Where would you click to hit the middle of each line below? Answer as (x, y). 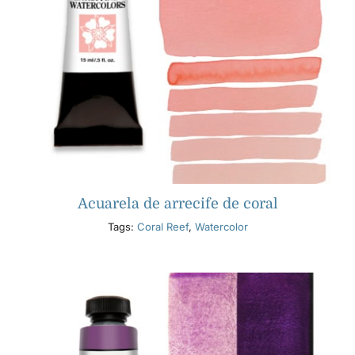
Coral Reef (162, 227)
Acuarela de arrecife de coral (177, 204)
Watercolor (221, 227)
